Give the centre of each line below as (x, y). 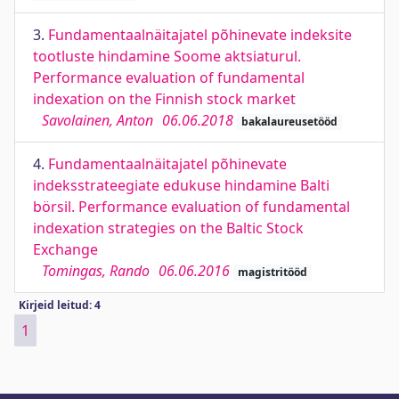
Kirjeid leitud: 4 (59, 305)
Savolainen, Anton (98, 120)
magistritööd (272, 272)
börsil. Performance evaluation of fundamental (191, 207)
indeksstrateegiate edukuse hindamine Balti (181, 185)
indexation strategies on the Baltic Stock (168, 228)
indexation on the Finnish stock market (164, 99)
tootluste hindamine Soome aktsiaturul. (167, 56)
